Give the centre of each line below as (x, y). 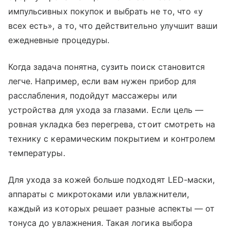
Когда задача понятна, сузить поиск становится (107, 67)
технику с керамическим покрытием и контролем (112, 139)
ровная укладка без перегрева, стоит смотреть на (112, 124)
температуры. (37, 153)
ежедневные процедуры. (59, 40)
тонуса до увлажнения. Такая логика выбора (100, 223)
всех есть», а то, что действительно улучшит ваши (113, 26)
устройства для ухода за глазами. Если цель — (106, 110)
